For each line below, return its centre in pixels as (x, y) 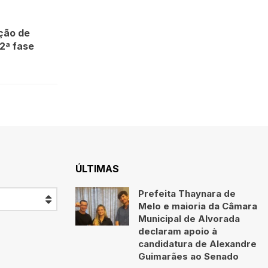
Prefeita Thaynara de (187, 193)
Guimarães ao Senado (188, 256)
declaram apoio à (178, 231)
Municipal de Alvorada (189, 218)
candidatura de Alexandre (197, 243)
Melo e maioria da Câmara (198, 206)
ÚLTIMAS (97, 168)
